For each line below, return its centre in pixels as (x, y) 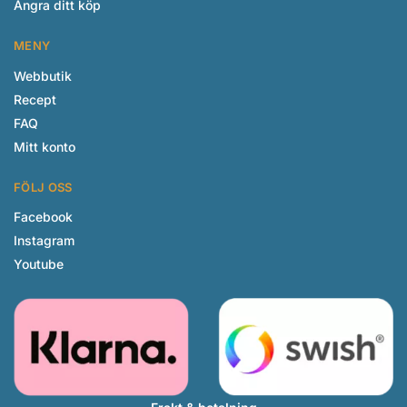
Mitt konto (45, 146)
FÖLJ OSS (43, 187)
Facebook (43, 217)
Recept (35, 99)
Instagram (44, 241)
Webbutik (43, 75)
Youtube (39, 264)
